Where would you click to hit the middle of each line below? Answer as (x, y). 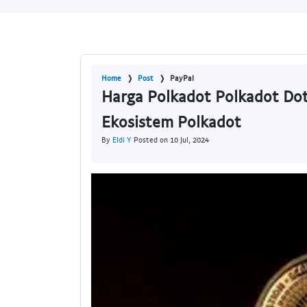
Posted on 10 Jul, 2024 (170, 140)
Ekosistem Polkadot (171, 122)
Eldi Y (122, 140)
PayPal (182, 78)
